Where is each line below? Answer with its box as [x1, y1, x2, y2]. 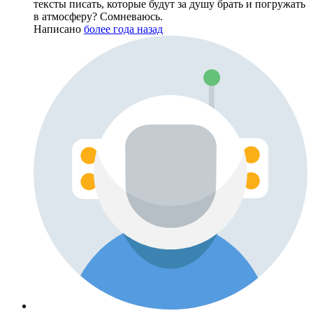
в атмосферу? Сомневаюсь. [34, 10, 163, 22]
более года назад [84, 22, 163, 35]
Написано [34, 22, 84, 35]
